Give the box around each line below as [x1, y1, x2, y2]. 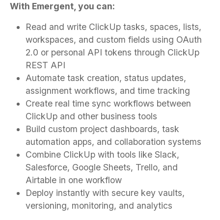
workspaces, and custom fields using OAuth [26, 34, 202, 45]
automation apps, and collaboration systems [26, 136, 201, 147]
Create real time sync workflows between [26, 98, 191, 109]
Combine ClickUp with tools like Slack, [26, 149, 179, 160]
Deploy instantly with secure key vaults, [26, 187, 185, 198]
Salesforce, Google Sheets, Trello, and [26, 162, 178, 172]
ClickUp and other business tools [26, 110, 157, 121]
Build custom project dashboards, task [26, 123, 179, 134]
